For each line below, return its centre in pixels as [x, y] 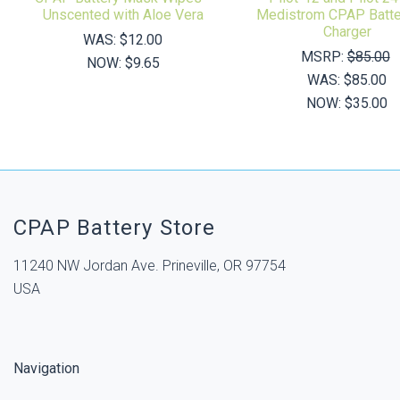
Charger [347, 31]
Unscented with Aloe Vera [123, 14]
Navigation [46, 368]
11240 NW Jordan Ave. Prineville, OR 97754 [150, 265]
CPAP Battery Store [115, 227]
